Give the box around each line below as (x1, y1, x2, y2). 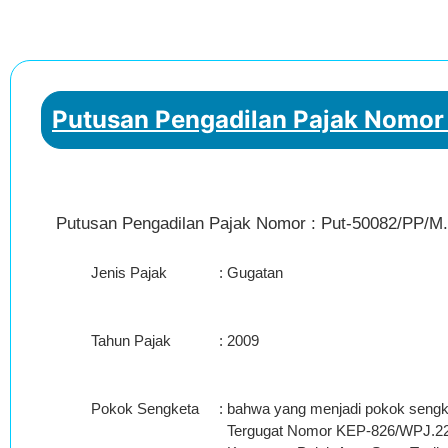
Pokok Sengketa (91, 400, 199, 417)
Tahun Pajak (91, 332, 171, 349)
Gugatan (227, 264, 283, 281)
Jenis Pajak (91, 264, 167, 281)
